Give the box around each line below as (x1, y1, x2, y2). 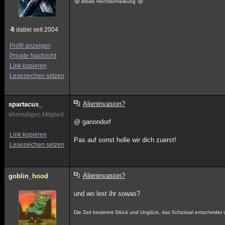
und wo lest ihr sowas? (74, 190, 141, 197)
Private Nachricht (10, 52, 56, 59)
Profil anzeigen (10, 42, 51, 49)
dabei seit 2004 (16, 26, 58, 33)
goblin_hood (9, 172, 48, 180)
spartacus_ (9, 100, 42, 108)
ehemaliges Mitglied (9, 111, 64, 118)
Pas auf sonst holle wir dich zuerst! (74, 136, 177, 144)
